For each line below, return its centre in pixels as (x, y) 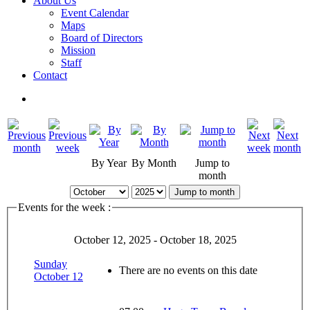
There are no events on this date (188, 270)
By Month (154, 163)
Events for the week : (64, 207)
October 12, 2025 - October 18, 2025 (155, 239)
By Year (109, 163)
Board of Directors (102, 38)
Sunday (51, 264)
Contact (50, 75)
